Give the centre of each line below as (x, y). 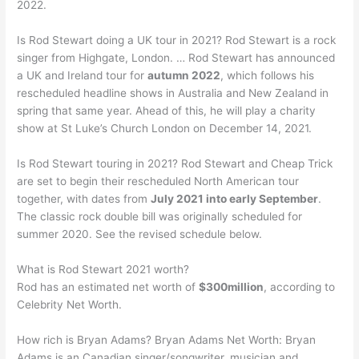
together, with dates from (84, 198)
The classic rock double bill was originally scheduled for (160, 216)
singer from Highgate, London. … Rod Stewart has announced (176, 57)
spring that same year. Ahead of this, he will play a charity (167, 110)
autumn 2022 (184, 75)
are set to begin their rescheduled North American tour (158, 181)
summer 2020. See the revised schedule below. (140, 234)
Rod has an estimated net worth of (108, 286)
